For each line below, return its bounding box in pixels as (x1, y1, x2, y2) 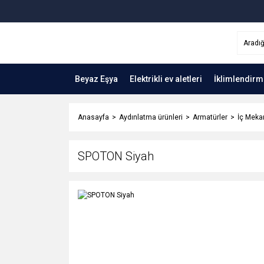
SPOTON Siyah (78, 149, 154, 163)
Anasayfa (78, 113, 109, 121)
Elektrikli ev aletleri (130, 74, 202, 84)
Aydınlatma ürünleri (119, 113, 183, 121)
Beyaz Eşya (75, 74, 118, 84)
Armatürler (193, 113, 227, 121)
